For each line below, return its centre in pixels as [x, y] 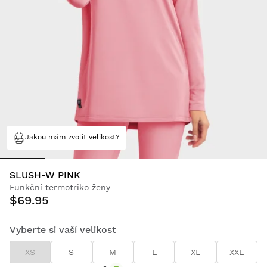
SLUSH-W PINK [45, 175]
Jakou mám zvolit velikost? [72, 137]
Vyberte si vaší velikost [63, 229]
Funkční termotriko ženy [60, 187]
